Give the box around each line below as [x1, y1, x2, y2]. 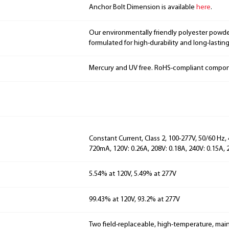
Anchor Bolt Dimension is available [89, 4, 196, 12]
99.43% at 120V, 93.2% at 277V [89, 195, 180, 203]
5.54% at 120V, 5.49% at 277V [89, 170, 176, 178]
